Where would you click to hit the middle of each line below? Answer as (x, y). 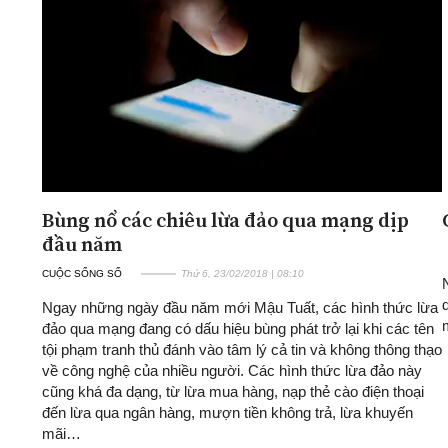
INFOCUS (396, 28)
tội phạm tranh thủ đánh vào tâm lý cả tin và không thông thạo (242, 349)
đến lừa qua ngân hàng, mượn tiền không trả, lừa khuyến (227, 412)
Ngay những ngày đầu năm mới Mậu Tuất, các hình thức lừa (240, 307)
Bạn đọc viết (154, 123)
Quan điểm (150, 68)
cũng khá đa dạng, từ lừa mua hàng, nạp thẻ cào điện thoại (233, 391)
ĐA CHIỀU (157, 28)
